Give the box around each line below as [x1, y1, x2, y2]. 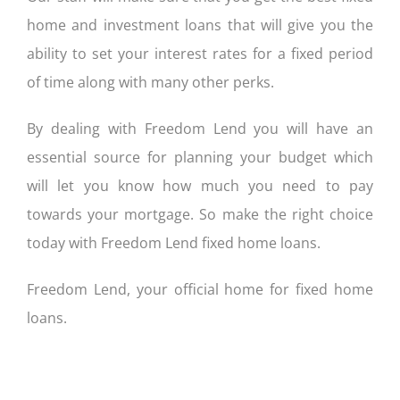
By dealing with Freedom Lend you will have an [26, 118, 374, 138]
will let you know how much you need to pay [26, 175, 374, 196]
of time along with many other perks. [26, 71, 274, 92]
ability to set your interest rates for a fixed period [26, 43, 374, 63]
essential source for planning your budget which [26, 146, 374, 167]
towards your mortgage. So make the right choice [26, 204, 374, 224]
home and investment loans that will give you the [26, 14, 374, 35]
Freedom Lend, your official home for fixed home [26, 279, 374, 299]
